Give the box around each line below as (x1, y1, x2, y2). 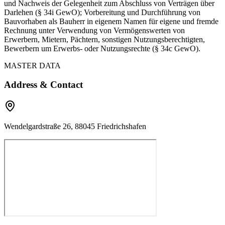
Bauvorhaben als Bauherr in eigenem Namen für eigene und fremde (4, 17, 218, 26)
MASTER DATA (4, 61, 61, 70)
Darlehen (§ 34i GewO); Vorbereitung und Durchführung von (4, 8, 200, 17)
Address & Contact (4, 79, 83, 90)
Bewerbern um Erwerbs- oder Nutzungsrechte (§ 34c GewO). (4, 44, 200, 53)
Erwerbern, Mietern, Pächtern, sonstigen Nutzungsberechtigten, (4, 35, 205, 44)
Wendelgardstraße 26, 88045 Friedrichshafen (4, 122, 146, 131)
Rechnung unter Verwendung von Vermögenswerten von (4, 26, 185, 35)
